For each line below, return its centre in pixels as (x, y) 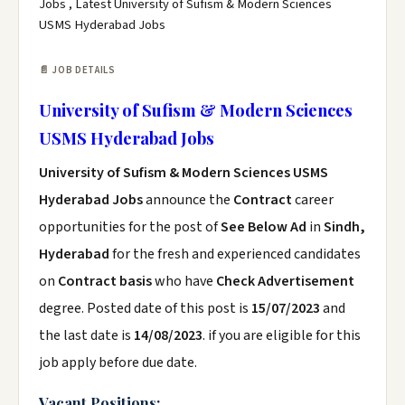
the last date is (86, 335)
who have (184, 281)
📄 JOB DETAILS (77, 70)
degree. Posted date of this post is (145, 308)
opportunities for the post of (130, 227)
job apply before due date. (118, 363)
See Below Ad (265, 227)
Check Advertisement (285, 281)
